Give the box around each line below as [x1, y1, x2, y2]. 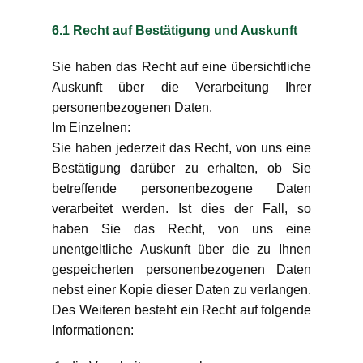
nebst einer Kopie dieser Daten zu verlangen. [52, 283, 311, 297]
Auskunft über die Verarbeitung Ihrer [52, 80, 311, 94]
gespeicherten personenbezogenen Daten [52, 263, 311, 276]
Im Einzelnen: [52, 121, 130, 135]
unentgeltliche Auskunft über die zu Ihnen [52, 242, 311, 256]
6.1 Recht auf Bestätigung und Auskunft [52, 23, 297, 37]
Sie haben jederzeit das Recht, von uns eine [52, 141, 311, 155]
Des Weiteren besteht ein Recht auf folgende [52, 303, 311, 317]
